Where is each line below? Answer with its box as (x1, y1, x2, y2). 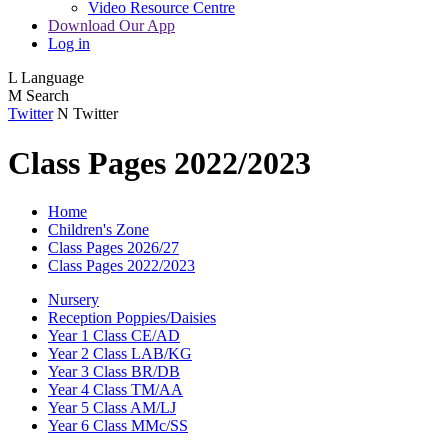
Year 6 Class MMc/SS (48, 417, 188, 435)
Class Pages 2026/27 (48, 239, 179, 257)
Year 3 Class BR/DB (48, 363, 180, 381)
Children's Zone (48, 221, 149, 239)
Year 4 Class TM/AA (48, 381, 183, 399)
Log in (48, 35, 90, 53)
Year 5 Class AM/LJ (48, 399, 176, 417)
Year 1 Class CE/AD (48, 327, 180, 345)
